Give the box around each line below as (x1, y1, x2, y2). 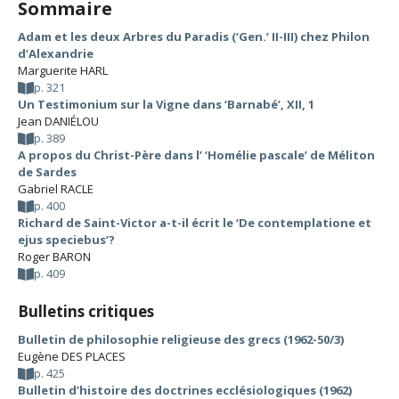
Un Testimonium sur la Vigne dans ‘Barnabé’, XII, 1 (18, 96, 314, 112)
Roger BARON (18, 248, 91, 265)
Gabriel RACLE (18, 181, 94, 197)
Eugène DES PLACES (18, 348, 126, 364)
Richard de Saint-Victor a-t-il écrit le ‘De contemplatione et (18, 215, 371, 231)
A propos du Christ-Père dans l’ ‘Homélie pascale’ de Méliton (18, 147, 375, 163)
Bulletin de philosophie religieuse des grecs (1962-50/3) (18, 331, 344, 347)
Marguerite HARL (18, 62, 108, 78)
